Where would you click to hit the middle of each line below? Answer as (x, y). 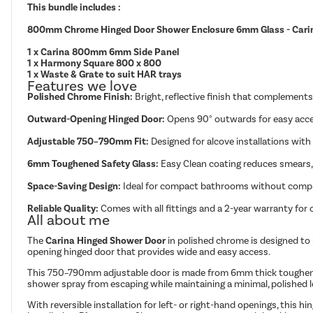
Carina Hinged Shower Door (106, 241)
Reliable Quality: (63, 209)
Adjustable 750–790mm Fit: (88, 142)
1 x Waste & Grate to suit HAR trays (105, 75)
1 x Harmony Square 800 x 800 (95, 64)
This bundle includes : (74, 8)
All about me (69, 220)
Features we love (82, 86)
